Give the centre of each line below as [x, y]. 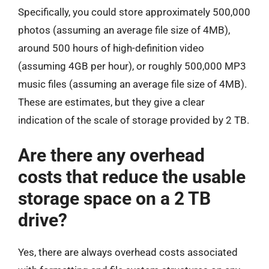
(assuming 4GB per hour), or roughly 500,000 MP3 [132, 66]
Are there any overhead [111, 155]
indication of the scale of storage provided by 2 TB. [134, 120]
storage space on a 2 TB [114, 198]
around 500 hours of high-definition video [111, 48]
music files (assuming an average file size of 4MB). [132, 84]
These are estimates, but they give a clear [111, 102]
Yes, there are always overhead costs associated [128, 252]
